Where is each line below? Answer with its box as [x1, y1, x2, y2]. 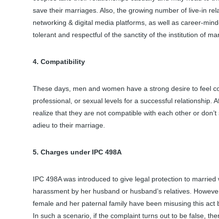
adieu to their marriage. [33, 121, 105, 130]
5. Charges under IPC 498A [33, 148, 124, 156]
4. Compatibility [33, 58, 85, 66]
